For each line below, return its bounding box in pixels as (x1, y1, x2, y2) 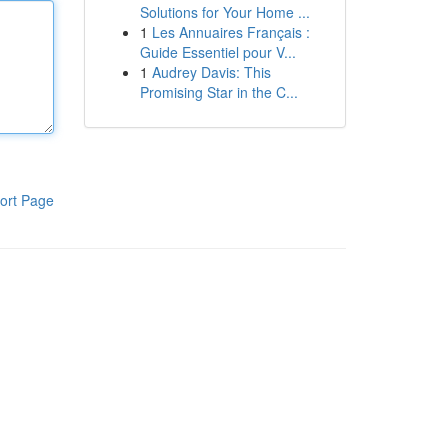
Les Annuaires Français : (151, 22, 310, 42)
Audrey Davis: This (151, 62, 271, 82)
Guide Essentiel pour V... (139, 42, 296, 62)
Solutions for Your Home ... (139, 2, 310, 22)
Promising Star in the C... (139, 82, 298, 102)
